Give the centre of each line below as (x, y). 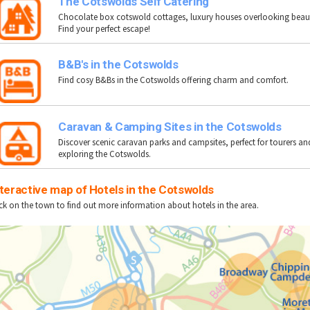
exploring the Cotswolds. (105, 154)
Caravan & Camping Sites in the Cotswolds (170, 126)
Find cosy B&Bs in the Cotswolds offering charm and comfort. (174, 80)
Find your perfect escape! (104, 28)
